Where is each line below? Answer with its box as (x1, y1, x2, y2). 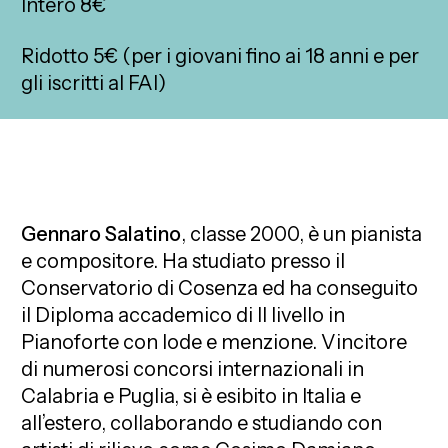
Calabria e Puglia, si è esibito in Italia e (21, 383, 362, 408)
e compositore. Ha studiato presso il (21, 248, 346, 273)
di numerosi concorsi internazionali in (21, 356, 365, 381)
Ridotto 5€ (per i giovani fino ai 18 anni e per (21, 43, 420, 68)
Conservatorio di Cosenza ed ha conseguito (21, 275, 419, 300)
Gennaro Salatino (21, 221, 182, 246)
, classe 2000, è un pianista (181, 221, 423, 246)
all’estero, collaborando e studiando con (21, 410, 383, 435)
